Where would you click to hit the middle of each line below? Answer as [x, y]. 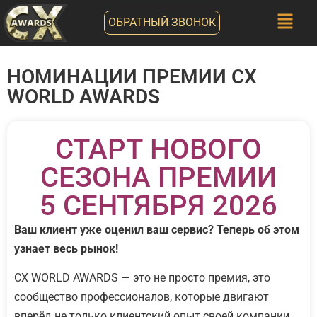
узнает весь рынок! [66, 248]
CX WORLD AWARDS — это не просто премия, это [142, 278]
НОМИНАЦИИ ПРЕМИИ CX [132, 76]
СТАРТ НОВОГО [158, 149]
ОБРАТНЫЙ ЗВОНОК [162, 23]
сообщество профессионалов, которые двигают [142, 297]
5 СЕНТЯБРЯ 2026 [158, 205]
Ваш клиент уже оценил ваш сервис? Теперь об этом [157, 229]
